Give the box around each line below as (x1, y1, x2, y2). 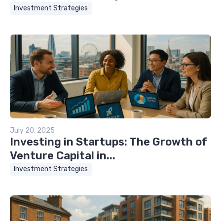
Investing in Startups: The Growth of (10, 135, 207, 148)
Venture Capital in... (10, 148, 115, 162)
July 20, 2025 (10, 126, 55, 135)
